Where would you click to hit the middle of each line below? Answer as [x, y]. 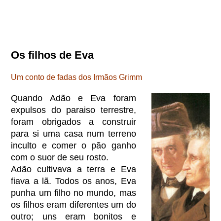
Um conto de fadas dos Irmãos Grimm [77, 77]
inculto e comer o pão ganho [74, 145]
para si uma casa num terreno [74, 133]
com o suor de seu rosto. [60, 157]
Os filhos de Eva [53, 55]
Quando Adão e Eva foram [74, 98]
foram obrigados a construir [74, 122]
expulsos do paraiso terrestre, [74, 110]
